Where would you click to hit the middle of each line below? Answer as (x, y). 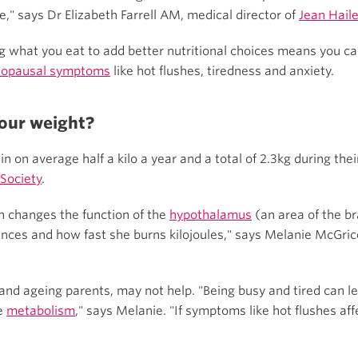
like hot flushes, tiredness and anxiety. (222, 71)
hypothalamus (211, 215)
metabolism (41, 311)
